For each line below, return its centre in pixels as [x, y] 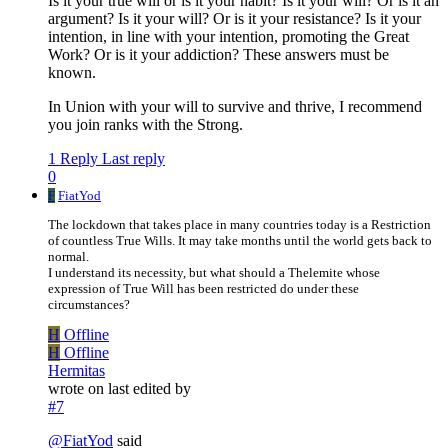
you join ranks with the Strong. [145, 125]
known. [72, 73]
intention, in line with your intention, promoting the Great [228, 37]
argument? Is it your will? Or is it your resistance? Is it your [234, 19]
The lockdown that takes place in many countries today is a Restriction [239, 225]
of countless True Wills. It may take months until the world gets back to [240, 241]
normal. [68, 257]
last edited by [149, 389]
